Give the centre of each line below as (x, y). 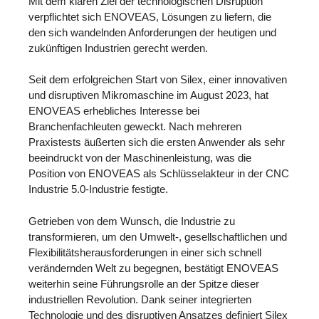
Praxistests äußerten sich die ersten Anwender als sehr (157, 142)
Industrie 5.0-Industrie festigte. (98, 189)
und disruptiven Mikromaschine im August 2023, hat (148, 95)
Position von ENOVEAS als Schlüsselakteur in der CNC (159, 174)
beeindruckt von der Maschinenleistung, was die (140, 158)
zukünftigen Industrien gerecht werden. (118, 48)
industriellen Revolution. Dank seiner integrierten (140, 300)
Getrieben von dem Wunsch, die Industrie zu (132, 221)
